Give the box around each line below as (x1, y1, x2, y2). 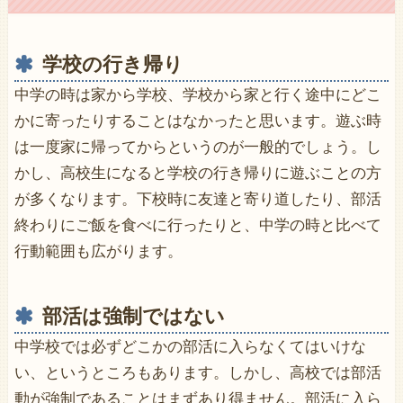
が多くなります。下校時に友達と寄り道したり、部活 (13, 191, 381, 209)
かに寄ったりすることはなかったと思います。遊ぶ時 (13, 112, 381, 130)
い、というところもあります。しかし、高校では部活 (13, 363, 381, 381)
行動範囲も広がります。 (13, 243, 183, 261)
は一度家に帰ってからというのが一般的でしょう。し (13, 139, 381, 157)
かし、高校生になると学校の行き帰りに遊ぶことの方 (13, 165, 381, 183)
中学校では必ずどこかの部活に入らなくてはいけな (13, 337, 366, 355)
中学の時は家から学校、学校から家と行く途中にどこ (13, 86, 381, 104)
